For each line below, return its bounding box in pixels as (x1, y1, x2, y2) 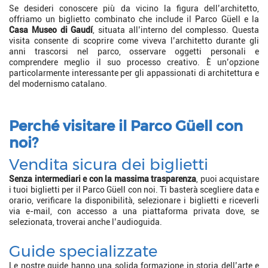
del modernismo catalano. (9, 78, 107, 89)
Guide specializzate (9, 240, 157, 261)
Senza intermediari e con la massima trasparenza (9, 173, 196, 184)
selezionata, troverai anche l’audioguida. (9, 217, 162, 227)
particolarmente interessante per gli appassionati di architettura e (9, 68, 259, 78)
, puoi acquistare (196, 173, 259, 184)
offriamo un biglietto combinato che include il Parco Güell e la (9, 14, 259, 24)
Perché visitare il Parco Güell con (9, 117, 243, 135)
